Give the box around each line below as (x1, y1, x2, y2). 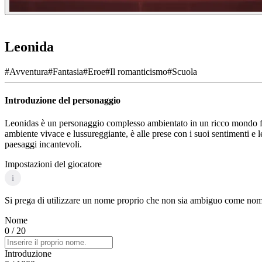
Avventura (9, 66, 48, 77)
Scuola (172, 66, 197, 77)
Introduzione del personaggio (5, 95, 120, 106)
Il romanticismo (110, 66, 167, 77)
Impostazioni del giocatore (5, 159, 102, 170)
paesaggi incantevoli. (5, 139, 82, 150)
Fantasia (53, 66, 83, 77)
